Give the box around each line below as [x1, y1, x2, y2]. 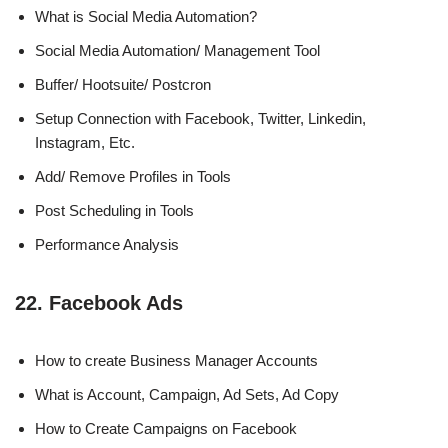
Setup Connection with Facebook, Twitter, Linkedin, [35, 109, 366, 127]
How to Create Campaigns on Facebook [35, 419, 297, 437]
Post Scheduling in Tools [35, 201, 194, 219]
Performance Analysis [35, 235, 179, 253]
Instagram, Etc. [35, 133, 135, 151]
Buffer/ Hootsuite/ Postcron [35, 75, 211, 93]
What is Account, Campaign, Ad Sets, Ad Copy [35, 385, 339, 403]
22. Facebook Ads [15, 291, 183, 314]
